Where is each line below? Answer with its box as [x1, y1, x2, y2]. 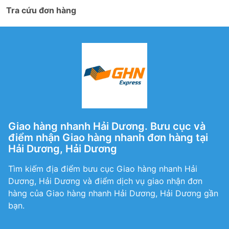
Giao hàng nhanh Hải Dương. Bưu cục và [8, 120, 205, 132]
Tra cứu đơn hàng [6, 5, 76, 15]
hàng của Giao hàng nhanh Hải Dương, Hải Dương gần [8, 188, 218, 198]
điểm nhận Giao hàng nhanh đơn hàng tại [8, 131, 208, 144]
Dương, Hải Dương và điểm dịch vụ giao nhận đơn [8, 176, 202, 186]
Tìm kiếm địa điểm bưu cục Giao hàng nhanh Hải [8, 164, 197, 174]
